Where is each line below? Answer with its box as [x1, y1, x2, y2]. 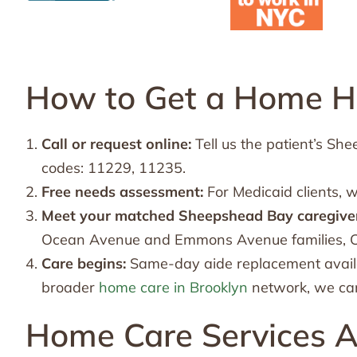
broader [41, 278, 99, 297]
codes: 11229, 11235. [41, 159, 186, 178]
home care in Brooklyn [99, 278, 248, 297]
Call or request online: [41, 135, 191, 154]
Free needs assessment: [41, 182, 203, 202]
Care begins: [41, 254, 126, 273]
